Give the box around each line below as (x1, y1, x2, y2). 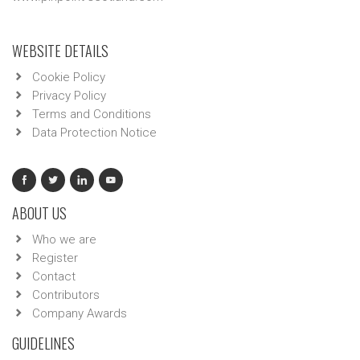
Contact (32, 269, 76, 284)
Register (32, 251, 78, 265)
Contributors (32, 288, 100, 302)
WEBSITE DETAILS (12, 40, 108, 61)
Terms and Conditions (32, 107, 151, 121)
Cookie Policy (32, 70, 105, 84)
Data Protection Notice (32, 125, 157, 140)
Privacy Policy (32, 88, 106, 103)
